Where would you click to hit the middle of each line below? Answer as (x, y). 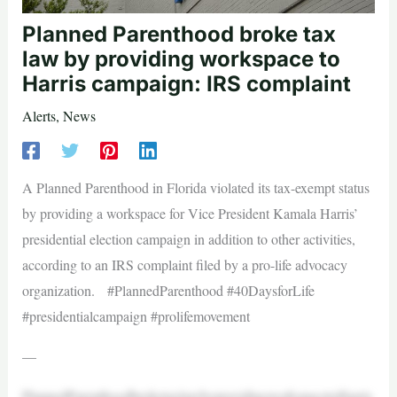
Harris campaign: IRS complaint (186, 84)
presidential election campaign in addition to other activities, (188, 239)
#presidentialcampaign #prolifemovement (136, 316)
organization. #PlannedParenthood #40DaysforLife (168, 291)
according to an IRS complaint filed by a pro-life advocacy (184, 265)
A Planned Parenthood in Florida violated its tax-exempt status (195, 188)
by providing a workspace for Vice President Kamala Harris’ (190, 214)
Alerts (39, 116)
